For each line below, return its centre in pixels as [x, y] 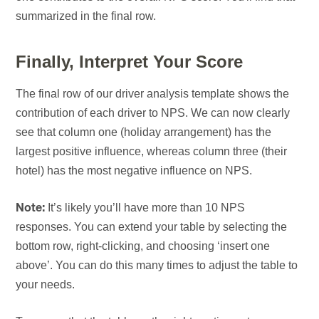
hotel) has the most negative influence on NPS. [134, 171]
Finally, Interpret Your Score [130, 62]
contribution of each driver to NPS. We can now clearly [153, 113]
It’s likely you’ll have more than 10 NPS [145, 208]
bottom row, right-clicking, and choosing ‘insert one [143, 246]
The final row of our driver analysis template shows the [153, 94]
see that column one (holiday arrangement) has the [144, 132]
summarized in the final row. [86, 16]
